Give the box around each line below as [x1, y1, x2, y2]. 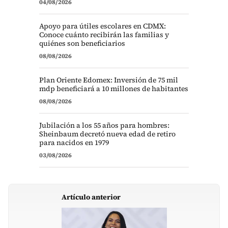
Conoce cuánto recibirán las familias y [39, 30, 169, 40]
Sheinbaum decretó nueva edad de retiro [39, 129, 176, 139]
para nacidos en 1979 [39, 137, 109, 148]
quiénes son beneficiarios [39, 38, 125, 48]
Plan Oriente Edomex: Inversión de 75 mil [39, 75, 178, 85]
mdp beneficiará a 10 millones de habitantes [39, 83, 188, 94]
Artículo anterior [61, 192, 121, 202]
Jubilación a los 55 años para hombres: [39, 120, 169, 130]
